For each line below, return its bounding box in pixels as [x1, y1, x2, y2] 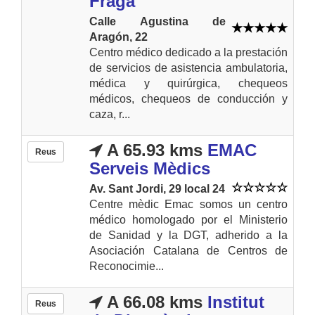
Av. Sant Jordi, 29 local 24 [89, 182, 225, 195]
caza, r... [89, 108, 130, 120]
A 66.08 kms [103, 292, 202, 311]
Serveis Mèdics [89, 158, 210, 178]
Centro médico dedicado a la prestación [89, 46, 288, 58]
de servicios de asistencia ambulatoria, [89, 61, 288, 74]
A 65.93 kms [103, 140, 202, 160]
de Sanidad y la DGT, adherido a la [89, 229, 288, 241]
